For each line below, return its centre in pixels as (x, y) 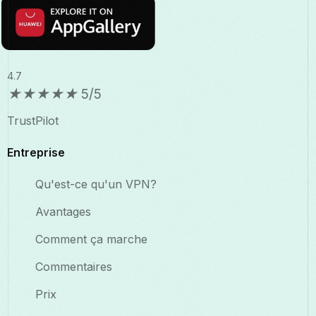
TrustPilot (33, 121)
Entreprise (36, 153)
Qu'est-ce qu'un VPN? (96, 184)
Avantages (63, 212)
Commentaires (74, 267)
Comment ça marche (91, 239)
